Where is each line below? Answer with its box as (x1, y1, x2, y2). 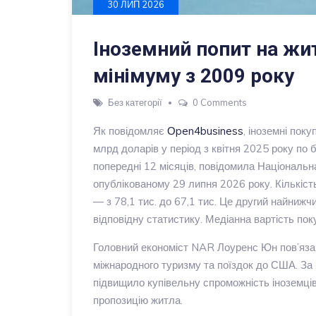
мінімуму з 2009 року (93, 64, 294, 87)
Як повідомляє (93, 124, 167, 138)
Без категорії (108, 97, 162, 108)
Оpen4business (167, 124, 243, 138)
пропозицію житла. (93, 293, 183, 307)
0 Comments (193, 97, 247, 108)
